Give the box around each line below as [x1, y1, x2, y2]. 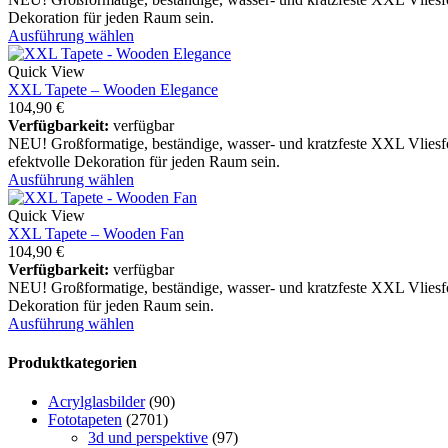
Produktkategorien [8, 354, 137, 372]
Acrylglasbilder [48, 393, 145, 411]
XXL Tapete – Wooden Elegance [8, 80, 218, 98]
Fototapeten [48, 411, 122, 429]
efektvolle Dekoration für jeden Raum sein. [8, 152, 280, 170]
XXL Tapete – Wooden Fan [8, 224, 184, 242]
